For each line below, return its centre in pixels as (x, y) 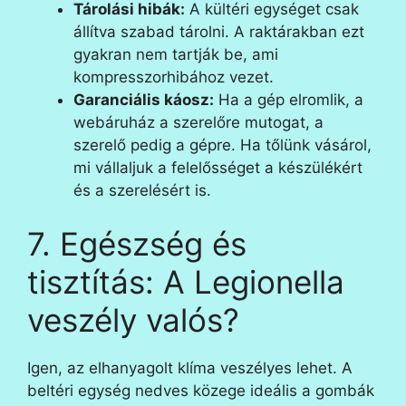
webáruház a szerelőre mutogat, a (198, 122)
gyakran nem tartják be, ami (176, 54)
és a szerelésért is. (142, 190)
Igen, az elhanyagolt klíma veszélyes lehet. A (190, 368)
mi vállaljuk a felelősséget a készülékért (218, 167)
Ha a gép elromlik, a (289, 99)
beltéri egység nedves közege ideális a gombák (201, 391)
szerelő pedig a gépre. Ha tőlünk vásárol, (222, 145)
